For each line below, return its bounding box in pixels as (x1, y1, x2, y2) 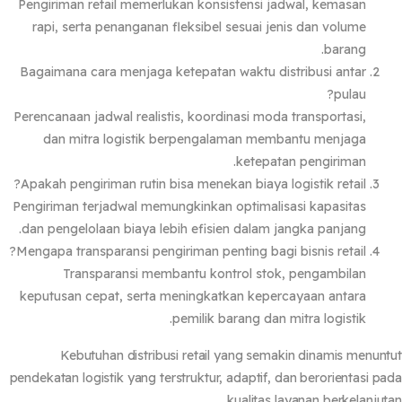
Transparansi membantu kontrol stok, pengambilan (76, 265, 380, 282)
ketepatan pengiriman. (249, 153, 380, 170)
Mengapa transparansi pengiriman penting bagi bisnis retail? (30, 242, 380, 259)
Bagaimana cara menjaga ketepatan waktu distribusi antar (33, 63, 380, 80)
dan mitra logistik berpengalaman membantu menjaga (57, 130, 380, 147)
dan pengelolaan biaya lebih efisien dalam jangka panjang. (35, 220, 380, 237)
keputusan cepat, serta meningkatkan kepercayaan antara (33, 287, 380, 304)
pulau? (347, 85, 380, 102)
